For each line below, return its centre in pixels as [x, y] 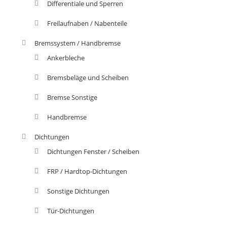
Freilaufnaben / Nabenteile [87, 23]
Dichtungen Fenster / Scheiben [93, 151]
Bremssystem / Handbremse [77, 43]
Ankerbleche [66, 58]
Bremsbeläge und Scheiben [88, 77]
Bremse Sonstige [72, 97]
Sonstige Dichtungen [78, 191]
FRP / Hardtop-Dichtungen [87, 171]
